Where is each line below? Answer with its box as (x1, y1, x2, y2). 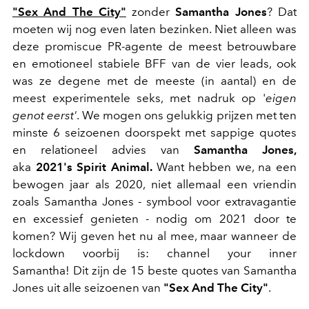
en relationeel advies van (12, 143, 194, 157)
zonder (132, 5, 176, 19)
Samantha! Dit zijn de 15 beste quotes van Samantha (12, 263, 297, 277)
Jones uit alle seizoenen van (12, 281, 161, 295)
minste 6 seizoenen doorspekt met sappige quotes (12, 126, 297, 139)
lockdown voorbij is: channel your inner (12, 246, 297, 260)
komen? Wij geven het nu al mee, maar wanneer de (12, 229, 297, 243)
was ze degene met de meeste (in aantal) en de (12, 74, 297, 88)
